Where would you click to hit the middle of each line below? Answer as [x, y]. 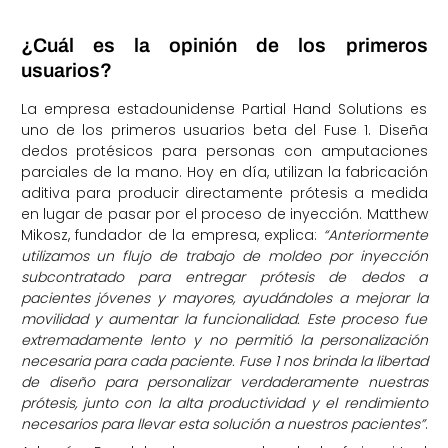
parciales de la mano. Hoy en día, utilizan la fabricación [224, 172]
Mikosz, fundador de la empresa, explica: [171, 235]
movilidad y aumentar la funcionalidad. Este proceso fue [224, 319]
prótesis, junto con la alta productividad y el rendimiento [224, 403]
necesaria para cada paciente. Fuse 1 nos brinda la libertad [224, 361]
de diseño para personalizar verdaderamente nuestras [224, 382]
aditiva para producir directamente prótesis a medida [224, 193]
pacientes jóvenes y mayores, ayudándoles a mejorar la [224, 298]
